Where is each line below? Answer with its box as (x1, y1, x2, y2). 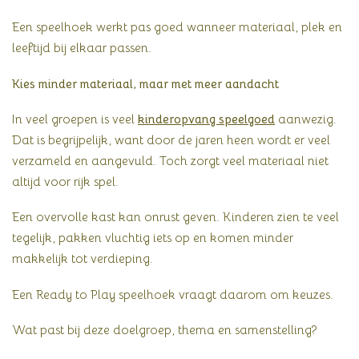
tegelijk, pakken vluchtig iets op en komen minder (12, 230, 293, 246)
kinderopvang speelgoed (138, 111, 275, 127)
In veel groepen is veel (12, 111, 138, 127)
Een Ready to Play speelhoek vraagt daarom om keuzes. (12, 286, 333, 302)
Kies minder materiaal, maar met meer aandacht (12, 75, 279, 91)
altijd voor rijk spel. (12, 173, 119, 189)
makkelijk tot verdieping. (12, 251, 156, 267)
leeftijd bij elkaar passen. (12, 40, 151, 56)
